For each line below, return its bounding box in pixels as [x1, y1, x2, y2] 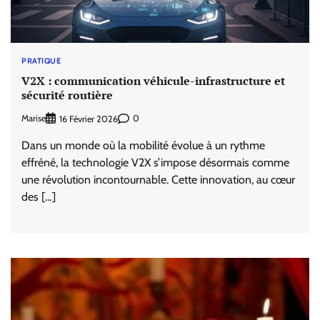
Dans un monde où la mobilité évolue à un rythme [21, 138, 265, 152]
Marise [21, 113, 46, 124]
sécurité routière [21, 87, 113, 104]
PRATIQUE [21, 56, 61, 66]
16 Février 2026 [59, 113, 118, 124]
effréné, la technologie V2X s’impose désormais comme [21, 155, 289, 169]
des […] [21, 189, 56, 204]
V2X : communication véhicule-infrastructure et [21, 73, 285, 89]
